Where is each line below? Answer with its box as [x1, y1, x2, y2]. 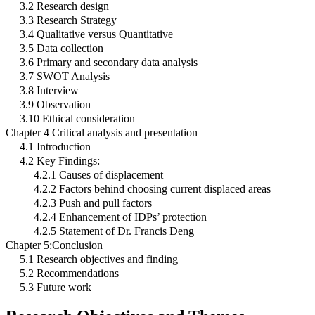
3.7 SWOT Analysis [20, 70, 110, 82]
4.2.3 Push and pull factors [34, 196, 152, 209]
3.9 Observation [20, 98, 91, 110]
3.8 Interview [20, 84, 79, 96]
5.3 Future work [20, 281, 91, 293]
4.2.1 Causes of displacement [34, 168, 163, 181]
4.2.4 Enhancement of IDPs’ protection [34, 210, 207, 223]
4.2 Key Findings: [20, 154, 100, 167]
